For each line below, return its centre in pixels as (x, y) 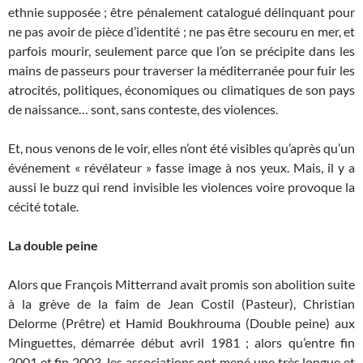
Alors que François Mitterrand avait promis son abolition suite (181, 284)
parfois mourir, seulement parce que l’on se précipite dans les (181, 51)
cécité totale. (43, 206)
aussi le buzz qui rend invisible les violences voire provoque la (181, 187)
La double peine (53, 245)
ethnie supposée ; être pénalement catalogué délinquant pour (181, 12)
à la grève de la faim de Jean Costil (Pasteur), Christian (181, 303)
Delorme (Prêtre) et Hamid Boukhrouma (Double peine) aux (181, 323)
